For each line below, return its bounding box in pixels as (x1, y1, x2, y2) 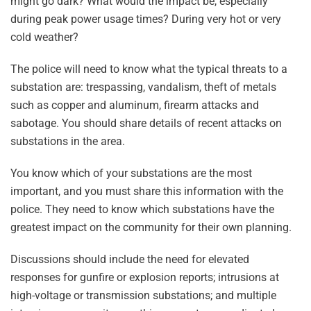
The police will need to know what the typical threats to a (10, 62, 287, 76)
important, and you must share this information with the (10, 185, 283, 199)
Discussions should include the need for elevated (10, 253, 249, 267)
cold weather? (10, 31, 78, 44)
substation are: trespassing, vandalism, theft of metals (10, 81, 276, 94)
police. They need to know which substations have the (10, 203, 274, 217)
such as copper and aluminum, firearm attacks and (10, 99, 259, 112)
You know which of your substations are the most (10, 167, 252, 180)
